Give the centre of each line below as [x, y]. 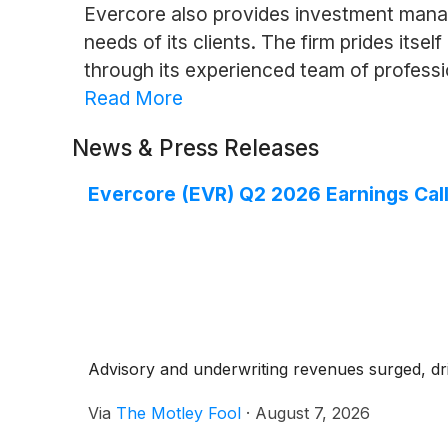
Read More [133, 97]
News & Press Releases [195, 147]
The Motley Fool [178, 412]
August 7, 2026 [312, 412]
